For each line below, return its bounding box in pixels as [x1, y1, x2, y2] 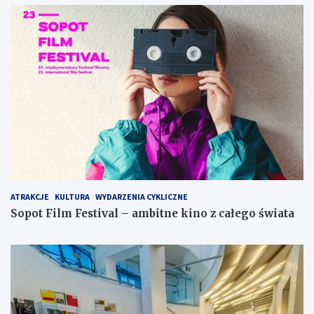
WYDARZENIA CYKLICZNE [95, 191, 188, 203]
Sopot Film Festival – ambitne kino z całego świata [11, 207, 294, 221]
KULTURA [55, 191, 90, 203]
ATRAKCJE [11, 191, 49, 203]
